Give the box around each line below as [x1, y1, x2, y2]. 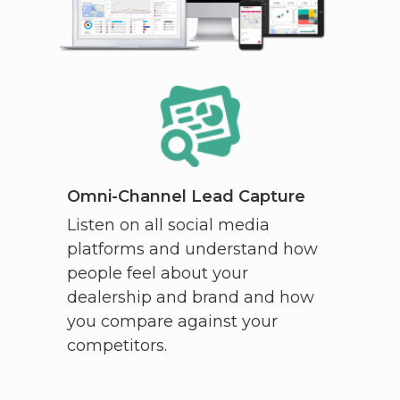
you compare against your [66, 311, 278, 331]
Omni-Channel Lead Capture [66, 186, 305, 206]
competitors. [66, 335, 167, 355]
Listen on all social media [66, 214, 270, 235]
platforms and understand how [66, 238, 318, 259]
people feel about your [66, 262, 248, 283]
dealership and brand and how [66, 287, 314, 307]
